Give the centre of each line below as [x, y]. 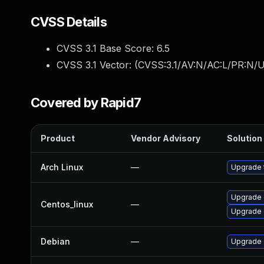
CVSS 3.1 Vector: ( [97, 65]
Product [58, 138]
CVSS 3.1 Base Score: [107, 48]
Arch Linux [62, 167]
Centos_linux [67, 204]
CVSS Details [69, 22]
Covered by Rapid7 [86, 103]
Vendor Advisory [166, 138]
